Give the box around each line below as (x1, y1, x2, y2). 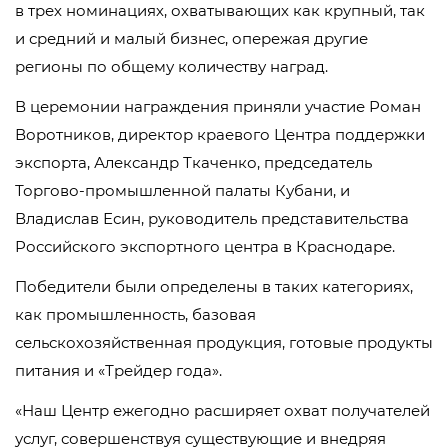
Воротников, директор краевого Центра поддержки (15, 125, 425, 145)
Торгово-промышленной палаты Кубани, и (15, 181, 350, 201)
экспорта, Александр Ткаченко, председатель (15, 153, 372, 173)
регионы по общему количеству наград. (15, 57, 328, 77)
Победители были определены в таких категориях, (15, 277, 413, 297)
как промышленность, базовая (15, 305, 256, 325)
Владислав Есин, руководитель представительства (15, 209, 409, 229)
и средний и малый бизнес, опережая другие (15, 29, 368, 49)
